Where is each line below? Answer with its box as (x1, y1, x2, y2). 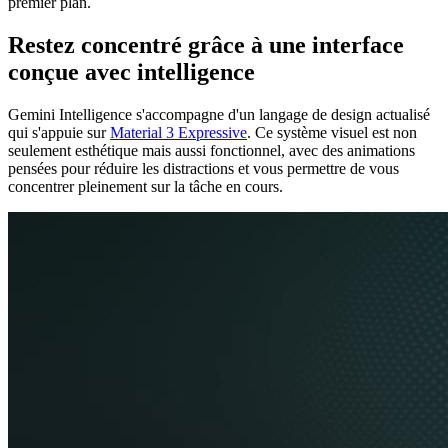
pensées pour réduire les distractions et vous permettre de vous (8, 159, 399, 177)
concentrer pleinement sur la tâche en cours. (8, 177, 283, 195)
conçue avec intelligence (8, 58, 255, 85)
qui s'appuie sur (8, 123, 110, 141)
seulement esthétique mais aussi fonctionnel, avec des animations (8, 141, 415, 159)
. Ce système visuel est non (247, 123, 417, 141)
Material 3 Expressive (110, 123, 247, 141)
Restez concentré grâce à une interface (8, 31, 404, 58)
